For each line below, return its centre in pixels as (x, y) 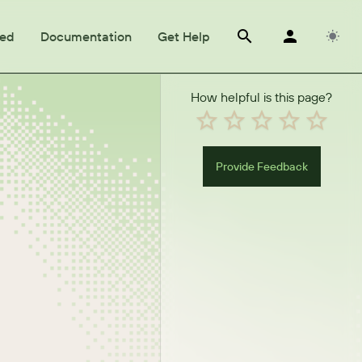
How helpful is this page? (261, 97)
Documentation (86, 36)
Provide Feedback (261, 166)
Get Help (183, 36)
